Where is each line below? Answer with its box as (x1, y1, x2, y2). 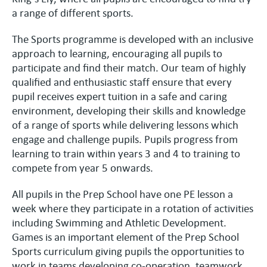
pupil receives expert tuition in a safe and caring (12, 89, 227, 103)
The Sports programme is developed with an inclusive (12, 32, 253, 45)
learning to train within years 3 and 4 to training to (12, 146, 240, 160)
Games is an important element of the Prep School (12, 229, 239, 243)
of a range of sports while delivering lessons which (12, 117, 238, 131)
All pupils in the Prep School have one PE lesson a (12, 187, 233, 200)
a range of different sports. (12, 5, 133, 19)
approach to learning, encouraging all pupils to (12, 46, 222, 60)
